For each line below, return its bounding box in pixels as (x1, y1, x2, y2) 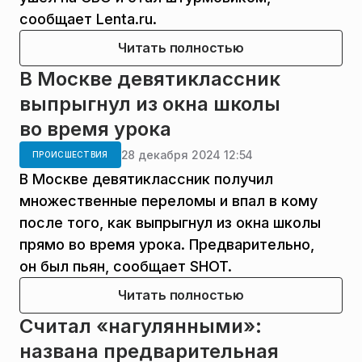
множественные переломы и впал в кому (19, 192, 318, 209)
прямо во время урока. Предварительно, (19, 236, 314, 253)
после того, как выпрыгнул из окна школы (19, 214, 321, 231)
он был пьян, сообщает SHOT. (19, 258, 232, 275)
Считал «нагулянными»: (19, 314, 262, 338)
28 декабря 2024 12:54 (120, 147, 254, 162)
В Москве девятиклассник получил (19, 170, 273, 187)
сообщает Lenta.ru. (19, 11, 157, 27)
